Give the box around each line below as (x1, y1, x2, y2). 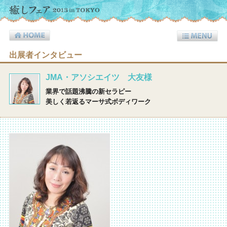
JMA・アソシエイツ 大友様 (45, 72, 152, 82)
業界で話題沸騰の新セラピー (45, 87, 131, 95)
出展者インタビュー (9, 50, 82, 59)
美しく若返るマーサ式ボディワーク (45, 97, 151, 105)
